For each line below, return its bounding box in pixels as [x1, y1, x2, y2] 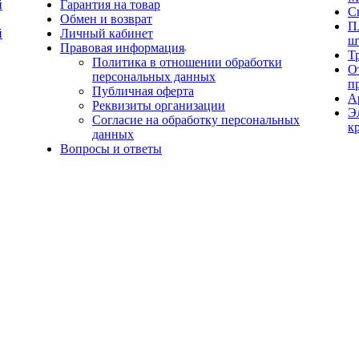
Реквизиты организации [92, 99, 225, 112]
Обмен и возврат [60, 12, 152, 26]
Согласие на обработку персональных [92, 113, 300, 127]
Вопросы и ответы [60, 142, 162, 155]
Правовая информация [60, 41, 184, 54]
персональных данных [92, 70, 216, 83]
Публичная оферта [92, 84, 194, 98]
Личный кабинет [60, 26, 153, 40]
